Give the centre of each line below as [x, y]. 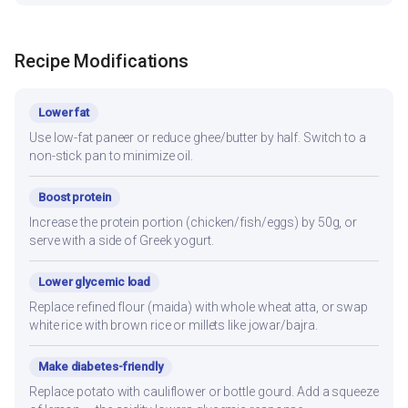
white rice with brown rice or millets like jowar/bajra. [173, 325]
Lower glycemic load [95, 281]
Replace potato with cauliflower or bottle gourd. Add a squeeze [204, 391]
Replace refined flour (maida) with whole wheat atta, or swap [199, 306]
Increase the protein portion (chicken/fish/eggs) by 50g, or [194, 222]
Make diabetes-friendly [101, 366]
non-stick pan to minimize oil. [111, 155]
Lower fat [64, 112]
